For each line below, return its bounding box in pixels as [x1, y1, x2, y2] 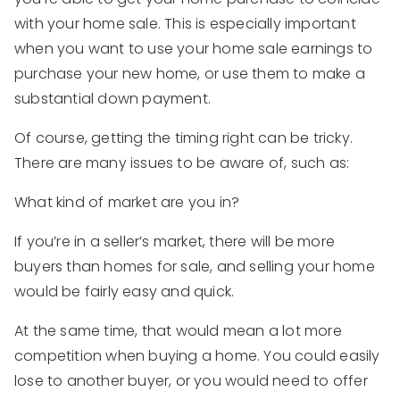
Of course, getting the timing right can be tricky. [14, 127, 354, 148]
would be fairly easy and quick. [14, 280, 238, 302]
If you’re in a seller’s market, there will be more [14, 230, 336, 252]
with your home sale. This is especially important [14, 12, 356, 34]
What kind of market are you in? [14, 191, 240, 212]
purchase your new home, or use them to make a [14, 62, 366, 84]
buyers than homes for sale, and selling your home [14, 255, 375, 277]
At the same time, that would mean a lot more [14, 320, 342, 341]
